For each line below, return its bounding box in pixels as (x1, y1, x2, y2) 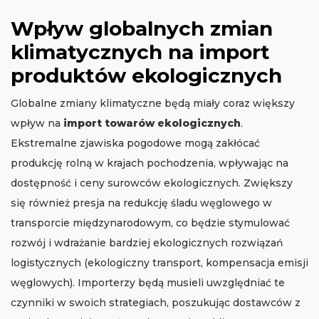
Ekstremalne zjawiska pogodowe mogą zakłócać (11, 137, 260, 150)
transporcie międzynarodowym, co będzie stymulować (11, 216, 290, 230)
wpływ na (11, 117, 63, 130)
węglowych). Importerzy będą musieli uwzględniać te (11, 276, 285, 290)
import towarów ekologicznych (63, 117, 241, 130)
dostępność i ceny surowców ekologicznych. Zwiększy (11, 177, 293, 190)
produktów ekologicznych (11, 63, 282, 88)
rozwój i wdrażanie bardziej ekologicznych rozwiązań (11, 236, 283, 250)
